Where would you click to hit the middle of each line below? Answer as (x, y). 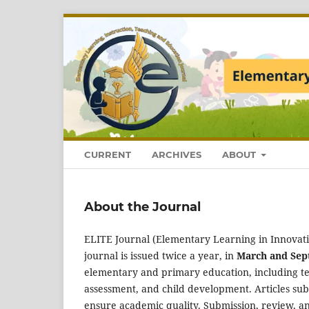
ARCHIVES (177, 154)
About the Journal (142, 207)
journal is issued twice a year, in (160, 255)
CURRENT (108, 154)
